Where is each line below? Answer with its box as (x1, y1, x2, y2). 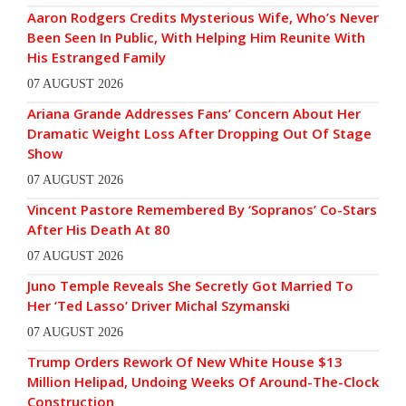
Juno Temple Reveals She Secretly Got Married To (27, 276, 353, 295)
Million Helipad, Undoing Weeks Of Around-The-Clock (27, 372, 379, 391)
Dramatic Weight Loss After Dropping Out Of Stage (27, 124, 372, 143)
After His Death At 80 (27, 220, 174, 239)
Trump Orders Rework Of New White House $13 (27, 353, 343, 372)
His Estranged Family (27, 48, 166, 67)
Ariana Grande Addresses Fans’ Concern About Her (27, 104, 361, 123)
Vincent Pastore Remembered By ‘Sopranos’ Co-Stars (27, 200, 377, 219)
